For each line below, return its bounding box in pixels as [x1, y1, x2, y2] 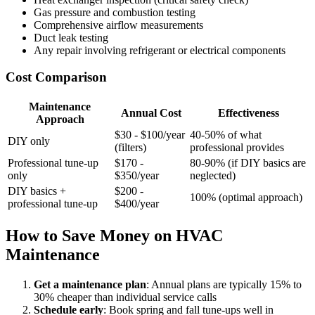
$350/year [115, 169, 159, 182]
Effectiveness [218, 107, 279, 120]
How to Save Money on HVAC [6, 226, 223, 245]
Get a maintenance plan [34, 278, 146, 290]
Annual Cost [120, 107, 181, 120]
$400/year [115, 198, 159, 210]
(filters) [115, 141, 146, 154]
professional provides [190, 141, 284, 154]
